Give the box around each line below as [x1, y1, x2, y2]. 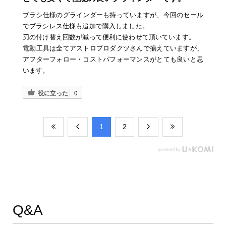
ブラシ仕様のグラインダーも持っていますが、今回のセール [23, 11, 203, 19]
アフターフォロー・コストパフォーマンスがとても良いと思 [23, 55, 203, 64]
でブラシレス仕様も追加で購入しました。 [23, 22, 149, 30]
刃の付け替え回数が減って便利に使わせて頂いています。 [23, 33, 195, 41]
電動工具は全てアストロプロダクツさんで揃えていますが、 [23, 44, 203, 52]
